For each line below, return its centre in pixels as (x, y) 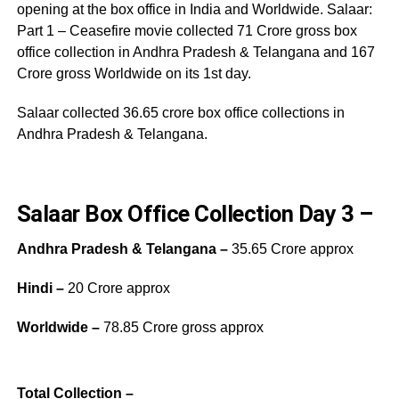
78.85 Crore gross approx (181, 327)
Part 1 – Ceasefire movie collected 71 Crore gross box (187, 30)
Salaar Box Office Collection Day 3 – (195, 213)
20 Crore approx (118, 288)
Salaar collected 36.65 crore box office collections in (180, 112)
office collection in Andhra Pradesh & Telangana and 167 (195, 52)
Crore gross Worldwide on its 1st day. (134, 73)
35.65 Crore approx (292, 248)
